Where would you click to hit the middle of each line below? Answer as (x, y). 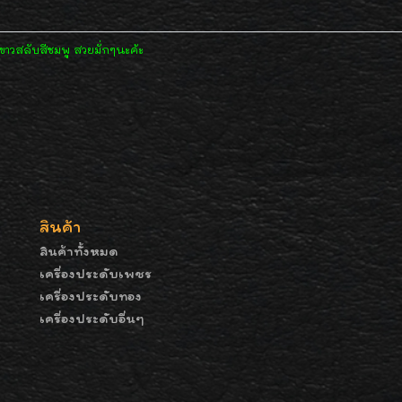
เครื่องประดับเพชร (96, 273)
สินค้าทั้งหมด (79, 250)
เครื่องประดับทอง (91, 295)
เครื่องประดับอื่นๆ (92, 318)
